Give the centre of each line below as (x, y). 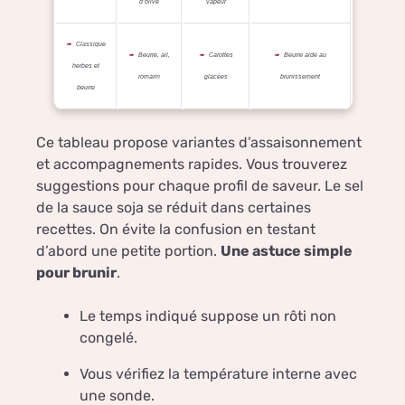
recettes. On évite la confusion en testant (176, 230)
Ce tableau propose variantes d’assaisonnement (199, 143)
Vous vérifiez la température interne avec (218, 374)
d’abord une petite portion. (128, 251)
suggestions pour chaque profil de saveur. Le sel (200, 186)
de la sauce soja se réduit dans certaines (174, 208)
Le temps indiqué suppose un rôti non (208, 316)
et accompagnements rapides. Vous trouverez (192, 165)
